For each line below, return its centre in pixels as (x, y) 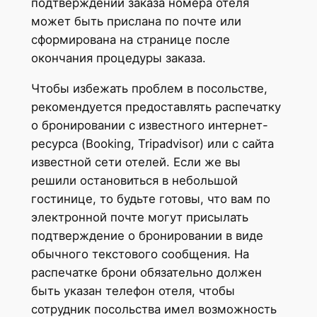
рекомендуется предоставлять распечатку (156, 106)
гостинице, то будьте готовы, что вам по (150, 198)
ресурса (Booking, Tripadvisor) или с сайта (152, 143)
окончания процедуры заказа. (118, 58)
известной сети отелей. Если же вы (136, 162)
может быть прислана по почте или (136, 21)
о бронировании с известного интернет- (149, 125)
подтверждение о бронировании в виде (147, 235)
